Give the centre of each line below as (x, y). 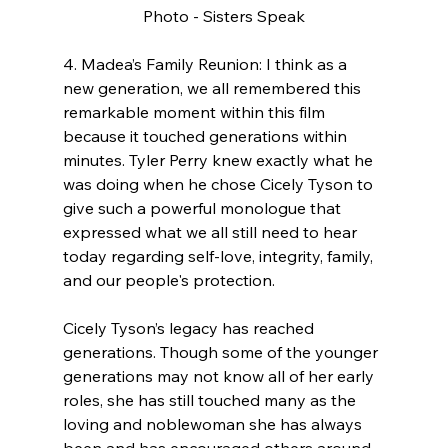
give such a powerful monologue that (203, 207)
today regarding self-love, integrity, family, (219, 255)
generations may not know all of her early (220, 375)
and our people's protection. (168, 279)
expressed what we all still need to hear (211, 231)
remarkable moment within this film (195, 111)
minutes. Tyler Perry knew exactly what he (219, 159)
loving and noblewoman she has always (214, 423)
